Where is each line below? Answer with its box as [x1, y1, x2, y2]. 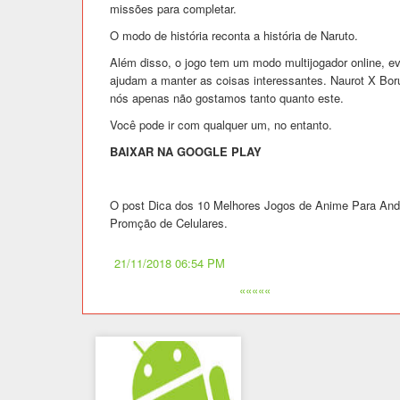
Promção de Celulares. [110, 213, 228, 231]
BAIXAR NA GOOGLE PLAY [110, 142, 262, 160]
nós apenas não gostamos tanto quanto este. [110, 88, 344, 106]
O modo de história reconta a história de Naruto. [110, 26, 358, 44]
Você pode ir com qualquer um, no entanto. [110, 115, 332, 133]
